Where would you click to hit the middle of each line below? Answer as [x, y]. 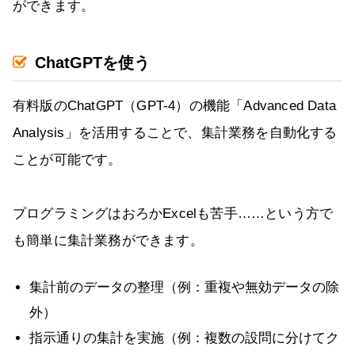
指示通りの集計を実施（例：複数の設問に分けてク [184, 338]
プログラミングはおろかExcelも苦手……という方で [173, 213]
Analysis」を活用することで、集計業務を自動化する [175, 132]
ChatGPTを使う [92, 62]
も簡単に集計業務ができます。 [108, 240]
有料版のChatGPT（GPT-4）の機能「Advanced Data [174, 105]
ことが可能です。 [67, 159]
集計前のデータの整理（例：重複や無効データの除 [184, 287]
